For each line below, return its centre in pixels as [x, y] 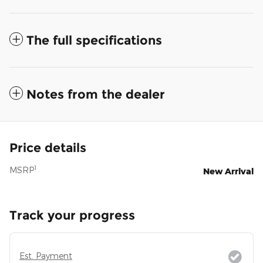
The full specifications [94, 41]
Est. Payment [46, 256]
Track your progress [72, 215]
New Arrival [228, 171]
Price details [48, 148]
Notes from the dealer [96, 95]
